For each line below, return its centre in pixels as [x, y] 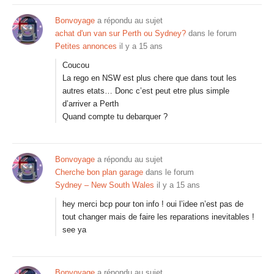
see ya [74, 230]
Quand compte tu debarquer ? [115, 117]
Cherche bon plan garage [99, 172]
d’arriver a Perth [91, 104]
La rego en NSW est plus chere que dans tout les [150, 78]
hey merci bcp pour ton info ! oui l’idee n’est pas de [153, 204]
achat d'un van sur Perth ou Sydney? [120, 33]
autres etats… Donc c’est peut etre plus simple [146, 91]
